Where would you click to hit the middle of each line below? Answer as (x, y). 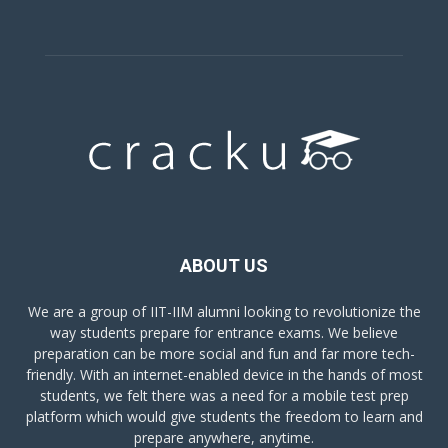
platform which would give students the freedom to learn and (224, 416)
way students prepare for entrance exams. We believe (224, 332)
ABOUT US (224, 265)
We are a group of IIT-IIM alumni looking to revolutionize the (224, 311)
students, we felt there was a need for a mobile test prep (224, 395)
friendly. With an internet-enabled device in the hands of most (224, 374)
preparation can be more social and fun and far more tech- (224, 353)
